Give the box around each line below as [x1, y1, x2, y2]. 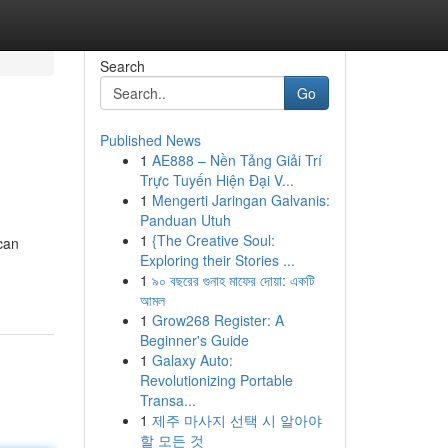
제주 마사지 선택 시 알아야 [151, 410, 322, 430]
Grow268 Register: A [151, 310, 284, 330]
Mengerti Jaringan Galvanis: [151, 190, 330, 210]
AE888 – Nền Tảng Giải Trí [151, 150, 322, 170]
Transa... [139, 390, 196, 410]
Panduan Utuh [139, 210, 231, 230]
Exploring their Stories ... [139, 250, 295, 270]
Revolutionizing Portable [139, 370, 293, 390]
